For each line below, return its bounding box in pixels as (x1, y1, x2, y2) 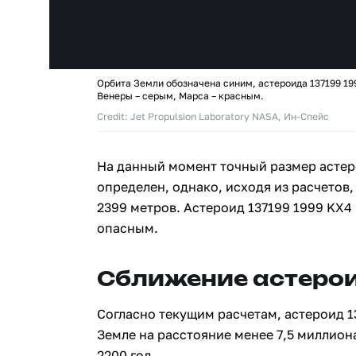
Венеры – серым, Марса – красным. (97, 90, 264, 102)
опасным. (97, 220, 158, 236)
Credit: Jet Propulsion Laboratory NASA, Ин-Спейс (97, 110, 329, 122)
